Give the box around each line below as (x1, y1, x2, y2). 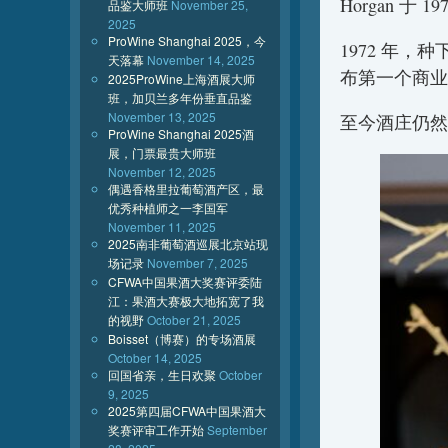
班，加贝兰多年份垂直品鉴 (108, 89, 252, 106)
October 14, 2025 (108, 349, 202, 366)
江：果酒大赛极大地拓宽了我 (108, 292, 264, 309)
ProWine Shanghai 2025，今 (108, 32, 266, 49)
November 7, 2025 (147, 254, 248, 271)
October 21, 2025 (147, 311, 241, 328)
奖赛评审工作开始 (108, 421, 204, 438)
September (207, 421, 267, 438)
